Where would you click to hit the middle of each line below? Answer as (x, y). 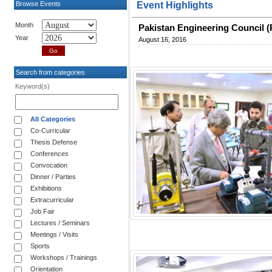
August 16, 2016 (163, 39)
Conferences (49, 153)
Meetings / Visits (54, 234)
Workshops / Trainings (64, 257)
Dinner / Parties (53, 176)
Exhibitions (46, 188)
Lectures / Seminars (60, 223)
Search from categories (49, 72)
